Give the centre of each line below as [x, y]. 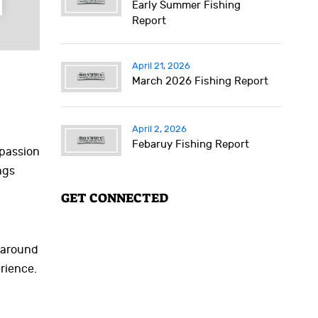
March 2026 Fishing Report [200, 81]
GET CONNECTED [115, 198]
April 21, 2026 [161, 66]
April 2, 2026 [159, 130]
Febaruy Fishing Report [191, 145]
